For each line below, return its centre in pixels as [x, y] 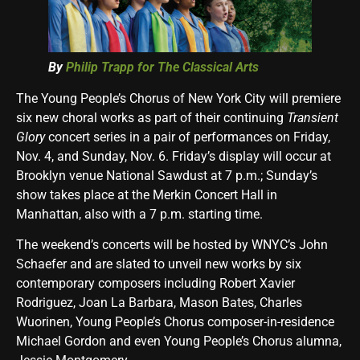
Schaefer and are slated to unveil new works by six [159, 264]
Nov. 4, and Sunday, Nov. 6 [91, 156]
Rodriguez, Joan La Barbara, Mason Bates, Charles [159, 303]
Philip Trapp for [112, 67]
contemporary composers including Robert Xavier [155, 284]
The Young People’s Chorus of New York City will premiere [178, 98]
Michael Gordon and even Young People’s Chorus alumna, [179, 342]
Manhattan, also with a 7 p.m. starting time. [139, 214]
